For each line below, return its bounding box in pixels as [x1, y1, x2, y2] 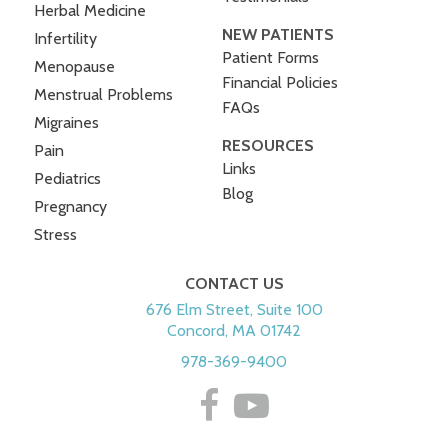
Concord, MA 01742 [167, 320, 301, 340]
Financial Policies [221, 72, 338, 92]
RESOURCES [221, 135, 314, 155]
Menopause [34, 56, 116, 76]
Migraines [34, 112, 100, 132]
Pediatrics [34, 168, 102, 188]
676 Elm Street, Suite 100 [145, 299, 323, 319]
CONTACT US [184, 273, 284, 293]
